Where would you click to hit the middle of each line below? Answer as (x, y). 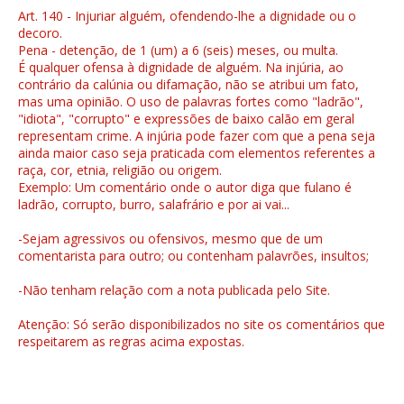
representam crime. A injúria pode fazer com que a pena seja (197, 135)
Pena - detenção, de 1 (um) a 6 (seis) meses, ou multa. (178, 50)
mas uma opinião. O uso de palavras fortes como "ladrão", (191, 101)
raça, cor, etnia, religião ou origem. (120, 170)
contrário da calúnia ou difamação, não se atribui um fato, (188, 84)
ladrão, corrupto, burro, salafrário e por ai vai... (154, 204)
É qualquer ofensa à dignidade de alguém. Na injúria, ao (181, 67)
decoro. (40, 32)
